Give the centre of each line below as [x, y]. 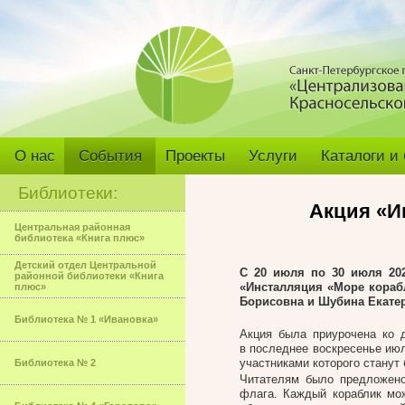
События [110, 156]
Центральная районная [72, 227]
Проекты [195, 156]
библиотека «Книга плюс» [80, 238]
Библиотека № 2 [55, 363]
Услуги [273, 156]
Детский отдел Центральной [85, 265]
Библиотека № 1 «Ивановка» [86, 319]
